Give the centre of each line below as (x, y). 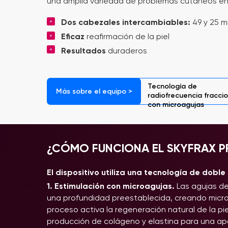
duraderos (126, 51)
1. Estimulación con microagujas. (111, 186)
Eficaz (74, 36)
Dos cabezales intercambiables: (127, 22)
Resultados (83, 51)
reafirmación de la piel (128, 36)
